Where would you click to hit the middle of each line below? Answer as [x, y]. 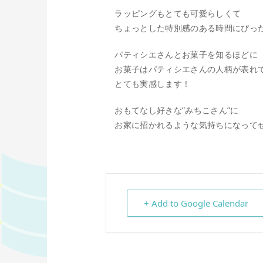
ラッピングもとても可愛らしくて [178, 14]
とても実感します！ [153, 84]
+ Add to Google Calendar [196, 203]
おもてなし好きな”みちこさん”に [177, 110]
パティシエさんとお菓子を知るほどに [186, 55]
